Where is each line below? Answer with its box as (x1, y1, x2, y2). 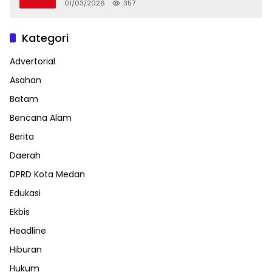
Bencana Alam (10, 111, 72, 124)
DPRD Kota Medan (10, 168, 85, 180)
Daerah (10, 149, 41, 161)
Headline (10, 224, 46, 237)
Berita (10, 130, 34, 143)
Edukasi (10, 186, 41, 199)
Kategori (22, 30, 69, 46)
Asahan (10, 73, 41, 86)
